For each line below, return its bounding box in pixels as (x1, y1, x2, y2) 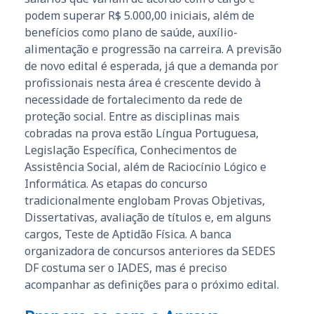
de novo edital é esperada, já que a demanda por (25, 57, 278, 74)
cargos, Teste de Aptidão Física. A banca (25, 226, 231, 242)
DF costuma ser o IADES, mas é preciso (25, 259, 227, 275)
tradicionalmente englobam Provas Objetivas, (25, 192, 265, 208)
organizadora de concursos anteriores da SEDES (25, 243, 275, 259)
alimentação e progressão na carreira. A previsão (25, 41, 282, 57)
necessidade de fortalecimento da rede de (25, 91, 243, 107)
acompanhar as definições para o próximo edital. (25, 276, 279, 292)
